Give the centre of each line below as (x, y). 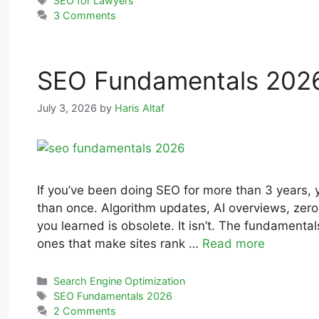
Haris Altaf (140, 108)
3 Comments (85, 15)
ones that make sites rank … (120, 243)
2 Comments (85, 310)
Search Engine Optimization (120, 281)
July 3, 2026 (67, 108)
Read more (234, 243)
